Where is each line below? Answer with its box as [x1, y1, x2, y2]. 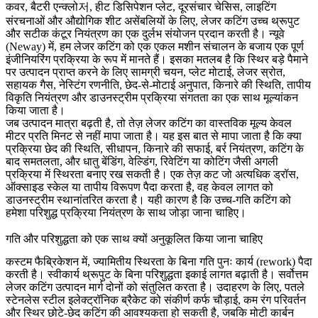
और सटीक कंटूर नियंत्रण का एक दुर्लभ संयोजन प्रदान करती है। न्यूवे [6, 27, 285, 40]
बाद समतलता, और [6, 155, 83, 168]
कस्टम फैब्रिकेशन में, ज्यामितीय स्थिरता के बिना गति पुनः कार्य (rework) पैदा [6, 256, 312, 268]
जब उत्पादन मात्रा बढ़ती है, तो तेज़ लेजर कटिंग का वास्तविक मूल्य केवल [6, 116, 292, 129]
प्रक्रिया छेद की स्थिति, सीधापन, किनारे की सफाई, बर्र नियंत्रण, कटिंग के [6, 142, 304, 155]
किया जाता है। [6, 104, 65, 116]
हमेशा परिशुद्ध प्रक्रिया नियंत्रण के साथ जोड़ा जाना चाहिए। [6, 206, 246, 219]
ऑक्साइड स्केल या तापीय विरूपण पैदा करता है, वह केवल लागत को [6, 180, 273, 193]
